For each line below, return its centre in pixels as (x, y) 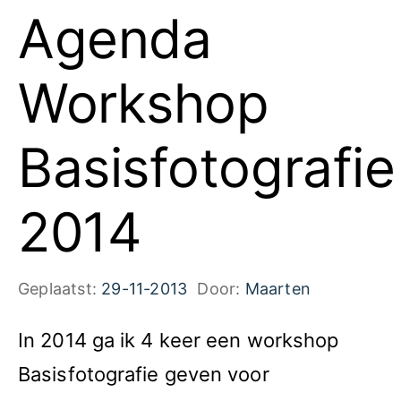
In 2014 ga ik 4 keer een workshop (179, 340)
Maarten (278, 289)
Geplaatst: (60, 289)
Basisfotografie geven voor (144, 374)
